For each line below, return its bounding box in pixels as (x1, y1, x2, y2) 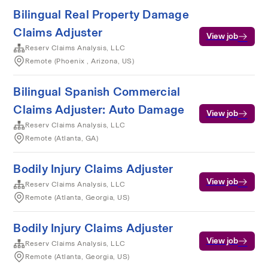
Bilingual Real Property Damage (13, 5, 189, 23)
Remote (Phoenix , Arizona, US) (25, 56, 135, 66)
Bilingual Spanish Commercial (13, 83, 181, 100)
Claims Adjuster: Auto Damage (13, 100, 185, 118)
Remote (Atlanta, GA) (25, 133, 99, 144)
